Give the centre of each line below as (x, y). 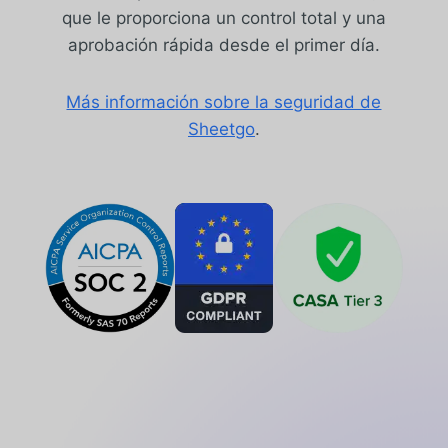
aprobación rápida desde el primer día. (223, 44)
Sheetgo (221, 128)
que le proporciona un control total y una (223, 17)
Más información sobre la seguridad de (224, 101)
